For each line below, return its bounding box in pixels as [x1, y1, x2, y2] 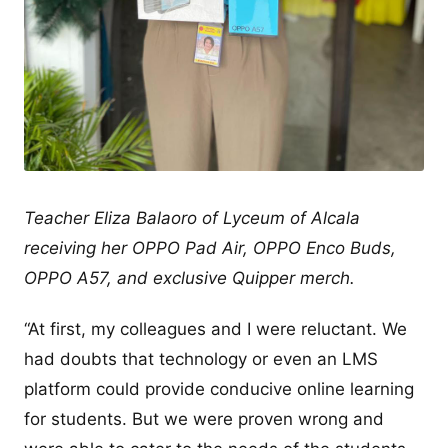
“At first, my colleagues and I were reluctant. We [24, 318, 407, 339]
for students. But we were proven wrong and [24, 408, 384, 429]
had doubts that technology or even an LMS [24, 348, 378, 369]
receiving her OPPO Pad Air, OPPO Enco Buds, [24, 237, 396, 258]
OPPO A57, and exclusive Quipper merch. [24, 267, 355, 288]
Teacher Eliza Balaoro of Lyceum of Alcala [24, 207, 360, 228]
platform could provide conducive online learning [24, 378, 414, 399]
